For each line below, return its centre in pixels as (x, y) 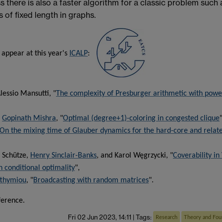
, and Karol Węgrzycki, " (135, 156)
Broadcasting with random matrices (91, 181)
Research (166, 218)
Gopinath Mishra (29, 119)
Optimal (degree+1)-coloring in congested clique (141, 119)
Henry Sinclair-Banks (63, 156)
